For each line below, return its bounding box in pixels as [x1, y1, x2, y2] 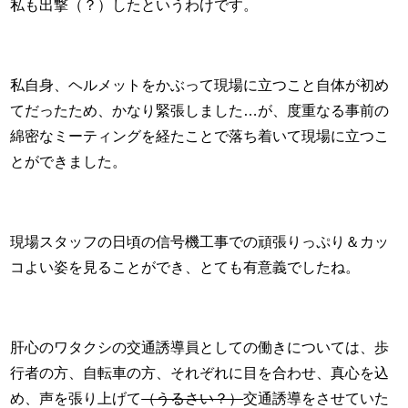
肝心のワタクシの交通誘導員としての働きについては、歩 [10, 339, 390, 355]
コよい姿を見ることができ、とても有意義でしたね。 [10, 259, 361, 275]
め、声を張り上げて [10, 390, 142, 406]
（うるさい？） [141, 390, 244, 406]
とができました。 [10, 153, 127, 169]
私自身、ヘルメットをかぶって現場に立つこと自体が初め [10, 76, 390, 93]
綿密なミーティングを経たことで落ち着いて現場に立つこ [10, 127, 390, 144]
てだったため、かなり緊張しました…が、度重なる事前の [10, 102, 390, 118]
